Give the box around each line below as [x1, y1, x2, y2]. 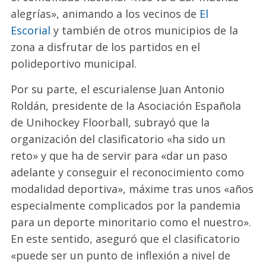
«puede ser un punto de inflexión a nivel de [11, 248, 231, 262]
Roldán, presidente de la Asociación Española [11, 98, 242, 113]
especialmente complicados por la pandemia [11, 198, 241, 213]
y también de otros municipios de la [50, 23, 239, 37]
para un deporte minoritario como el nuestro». [11, 214, 252, 229]
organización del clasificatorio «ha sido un [11, 131, 226, 146]
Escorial [11, 23, 51, 37]
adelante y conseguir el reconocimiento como [11, 164, 245, 179]
